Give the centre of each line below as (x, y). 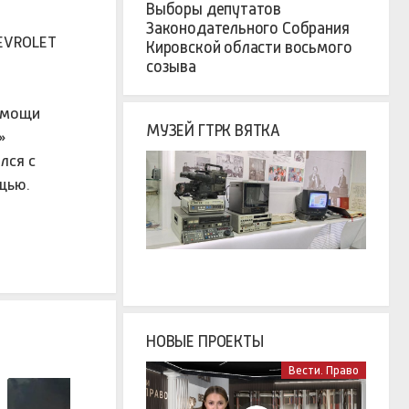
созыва (171, 67)
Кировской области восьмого (249, 48)
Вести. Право (324, 370)
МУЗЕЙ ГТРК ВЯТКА (214, 131)
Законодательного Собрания (248, 29)
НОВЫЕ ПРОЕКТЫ (205, 341)
